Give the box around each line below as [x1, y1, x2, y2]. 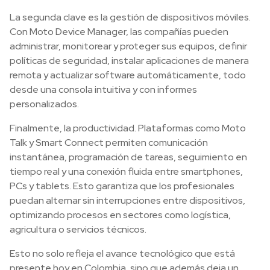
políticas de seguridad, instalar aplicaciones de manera [10, 54, 249, 67]
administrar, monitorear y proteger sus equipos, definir [10, 40, 247, 52]
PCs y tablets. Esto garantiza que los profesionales [10, 180, 234, 192]
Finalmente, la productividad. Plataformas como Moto [10, 122, 246, 134]
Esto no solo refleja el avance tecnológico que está [10, 247, 235, 260]
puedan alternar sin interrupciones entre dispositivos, [10, 194, 245, 207]
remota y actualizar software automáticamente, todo [10, 69, 246, 81]
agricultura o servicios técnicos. [10, 223, 146, 236]
